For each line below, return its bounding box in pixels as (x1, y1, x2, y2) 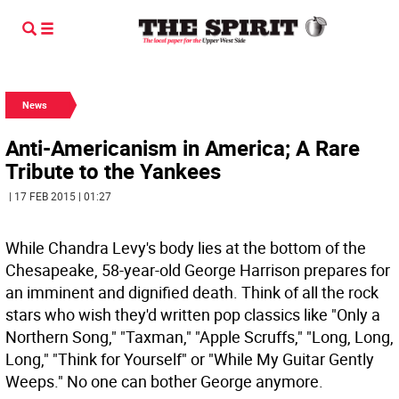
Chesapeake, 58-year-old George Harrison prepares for (5, 259, 390, 281)
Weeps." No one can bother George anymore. (5, 370, 323, 392)
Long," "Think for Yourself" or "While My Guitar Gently (5, 348, 374, 370)
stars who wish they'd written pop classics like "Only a (5, 304, 380, 325)
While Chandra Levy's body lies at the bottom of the (5, 237, 366, 258)
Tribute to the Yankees (5, 157, 221, 185)
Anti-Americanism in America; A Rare (5, 134, 360, 162)
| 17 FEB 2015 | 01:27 (9, 189, 111, 203)
